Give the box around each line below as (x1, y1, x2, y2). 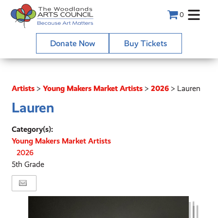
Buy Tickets (124, 38, 167, 48)
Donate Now (50, 38, 95, 48)
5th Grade (12, 160, 45, 169)
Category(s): (12, 125, 54, 134)
